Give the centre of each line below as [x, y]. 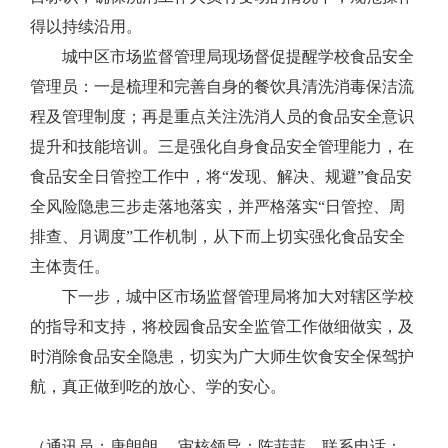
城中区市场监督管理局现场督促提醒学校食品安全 [238, 57]
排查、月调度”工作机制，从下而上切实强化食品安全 [217, 237]
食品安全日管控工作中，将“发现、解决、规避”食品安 [221, 177]
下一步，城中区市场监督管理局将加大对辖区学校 [238, 297]
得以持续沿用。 [86, 27]
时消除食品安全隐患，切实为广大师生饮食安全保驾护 [222, 357]
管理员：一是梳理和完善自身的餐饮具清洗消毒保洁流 [222, 87]
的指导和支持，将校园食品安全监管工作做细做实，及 [222, 327]
